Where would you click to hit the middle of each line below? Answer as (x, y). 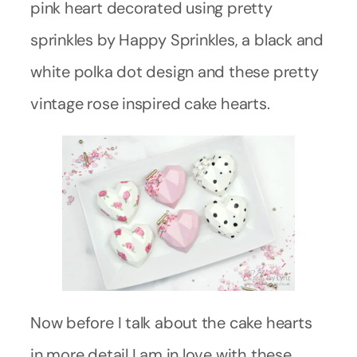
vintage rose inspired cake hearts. (150, 104)
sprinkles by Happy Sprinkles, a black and (177, 40)
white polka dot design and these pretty (175, 72)
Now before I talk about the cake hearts (171, 322)
